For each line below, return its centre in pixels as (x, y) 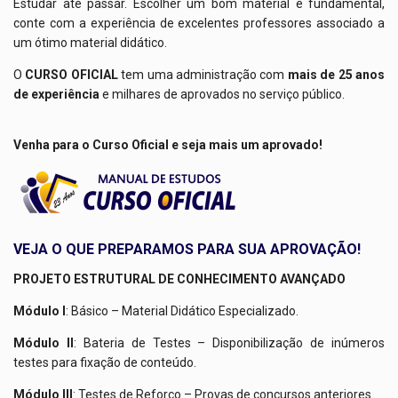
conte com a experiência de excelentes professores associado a (199, 23)
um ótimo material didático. (90, 42)
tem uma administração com (203, 74)
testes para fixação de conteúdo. (105, 362)
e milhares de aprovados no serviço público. (222, 94)
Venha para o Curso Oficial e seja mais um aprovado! (168, 144)
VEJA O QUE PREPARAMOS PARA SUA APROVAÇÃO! (187, 249)
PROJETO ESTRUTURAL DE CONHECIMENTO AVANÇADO (179, 279)
